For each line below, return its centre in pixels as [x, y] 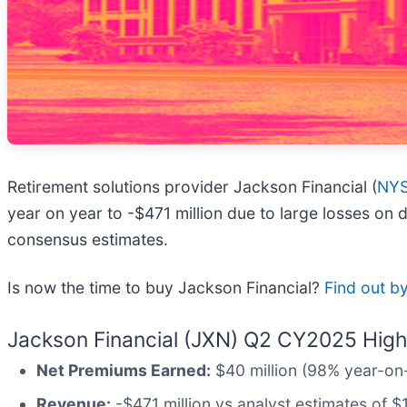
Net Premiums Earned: [124, 370]
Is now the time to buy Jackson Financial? [166, 287]
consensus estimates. [88, 239]
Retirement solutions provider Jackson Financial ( [192, 186]
